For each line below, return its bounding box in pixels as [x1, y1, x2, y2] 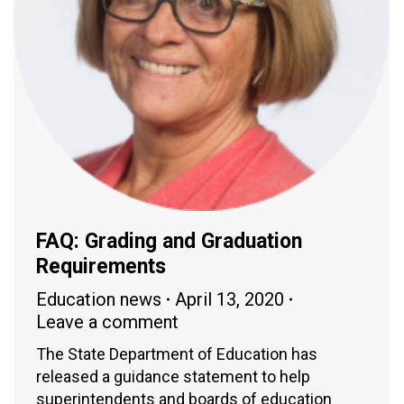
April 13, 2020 [175, 288, 284, 310]
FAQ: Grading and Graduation [36, 228, 302, 253]
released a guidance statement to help [36, 366, 310, 386]
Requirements [36, 253, 166, 279]
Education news [36, 288, 161, 310]
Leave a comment [36, 310, 179, 333]
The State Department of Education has [36, 344, 317, 363]
